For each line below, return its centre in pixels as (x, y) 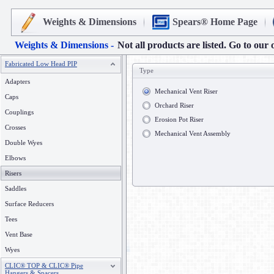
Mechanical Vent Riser (186, 91)
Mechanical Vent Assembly (193, 133)
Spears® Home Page (215, 22)
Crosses (15, 127)
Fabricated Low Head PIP (41, 64)
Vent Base (19, 234)
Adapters (17, 81)
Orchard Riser (174, 105)
